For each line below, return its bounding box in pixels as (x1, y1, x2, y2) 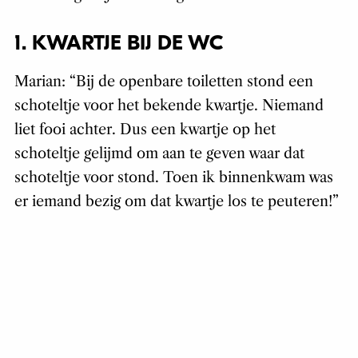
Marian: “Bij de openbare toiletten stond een (14, 73, 313, 91)
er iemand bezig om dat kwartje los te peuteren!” (14, 193, 339, 211)
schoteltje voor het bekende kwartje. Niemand (14, 97, 324, 115)
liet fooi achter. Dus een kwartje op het (14, 121, 276, 139)
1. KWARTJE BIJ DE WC (14, 31, 223, 56)
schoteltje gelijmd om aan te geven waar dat (14, 145, 304, 163)
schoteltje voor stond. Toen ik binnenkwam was (14, 169, 333, 187)
